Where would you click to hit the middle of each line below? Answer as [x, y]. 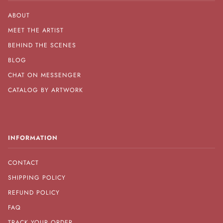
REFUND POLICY [34, 192]
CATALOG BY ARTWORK [46, 90]
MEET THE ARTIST [36, 31]
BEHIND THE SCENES [42, 46]
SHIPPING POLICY [37, 177]
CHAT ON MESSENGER [45, 75]
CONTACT [23, 163]
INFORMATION [33, 138]
